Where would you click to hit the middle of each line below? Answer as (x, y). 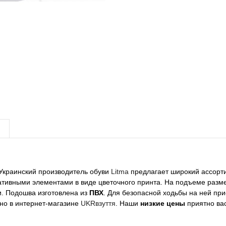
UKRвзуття (98, 203)
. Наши (128, 203)
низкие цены (163, 203)
